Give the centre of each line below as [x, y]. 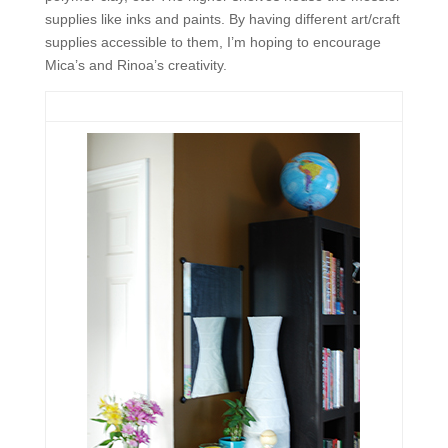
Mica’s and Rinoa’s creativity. [135, 65]
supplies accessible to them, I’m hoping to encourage [212, 42]
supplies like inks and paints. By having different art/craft [222, 19]
